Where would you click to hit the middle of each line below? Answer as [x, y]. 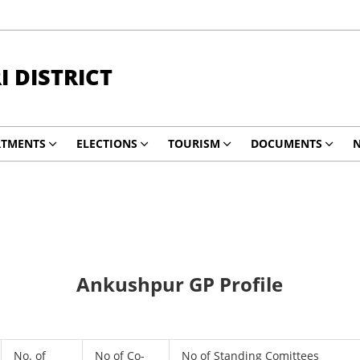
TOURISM [194, 143]
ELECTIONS [106, 143]
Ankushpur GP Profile [180, 284]
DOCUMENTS [286, 143]
